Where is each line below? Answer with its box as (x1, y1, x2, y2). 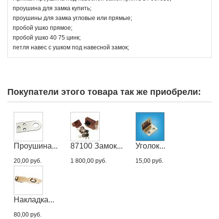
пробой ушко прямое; (13, 24, 72, 31)
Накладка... (14, 195, 54, 204)
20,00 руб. (14, 157, 42, 164)
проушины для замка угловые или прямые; (13, 14, 132, 22)
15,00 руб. (135, 157, 163, 164)
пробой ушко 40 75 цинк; (13, 34, 81, 41)
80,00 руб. (14, 211, 42, 218)
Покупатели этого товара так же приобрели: (7, 87, 201, 97)
